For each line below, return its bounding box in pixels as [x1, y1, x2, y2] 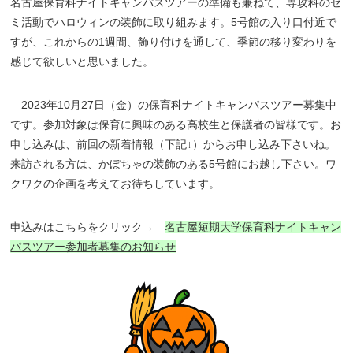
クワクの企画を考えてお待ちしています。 [10, 177, 221, 190]
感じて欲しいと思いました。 [10, 55, 154, 68]
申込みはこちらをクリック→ [10, 221, 165, 233]
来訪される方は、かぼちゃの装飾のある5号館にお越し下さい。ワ [10, 158, 337, 170]
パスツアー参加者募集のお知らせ [10, 240, 176, 253]
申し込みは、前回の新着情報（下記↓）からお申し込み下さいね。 [10, 138, 336, 150]
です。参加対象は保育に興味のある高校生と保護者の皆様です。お [10, 118, 342, 131]
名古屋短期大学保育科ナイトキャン [165, 221, 342, 233]
